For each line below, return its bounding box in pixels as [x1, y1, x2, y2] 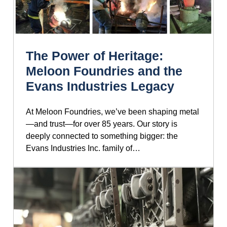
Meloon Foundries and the [26, 63, 182, 78]
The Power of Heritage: [26, 48, 163, 63]
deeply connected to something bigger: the [26, 131, 178, 140]
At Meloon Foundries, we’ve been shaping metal [26, 107, 199, 116]
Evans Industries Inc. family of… [26, 143, 140, 153]
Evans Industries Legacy [26, 79, 174, 93]
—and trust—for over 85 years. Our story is [26, 119, 177, 128]
